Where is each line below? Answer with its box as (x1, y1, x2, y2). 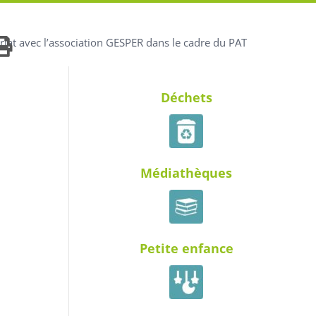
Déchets (160, 89, 212, 106)
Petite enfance (139, 240, 233, 257)
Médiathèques (140, 164, 232, 181)
